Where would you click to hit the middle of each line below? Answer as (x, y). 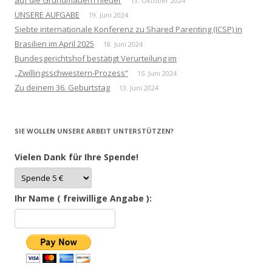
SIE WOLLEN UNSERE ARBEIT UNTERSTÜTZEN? (94, 131)
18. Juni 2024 (123, 44)
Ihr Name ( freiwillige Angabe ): (83, 198)
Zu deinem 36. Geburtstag (62, 87)
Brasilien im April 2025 (54, 43)
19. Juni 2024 (108, 15)
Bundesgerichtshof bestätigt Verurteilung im (96, 58)
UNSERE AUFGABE (47, 14)
